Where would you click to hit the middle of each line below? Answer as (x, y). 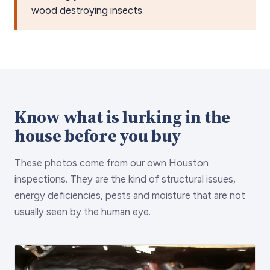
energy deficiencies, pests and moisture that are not (130, 196)
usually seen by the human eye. (83, 212)
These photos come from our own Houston (111, 163)
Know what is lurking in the (123, 117)
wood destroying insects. (88, 11)
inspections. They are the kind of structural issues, (125, 179)
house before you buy (98, 136)
